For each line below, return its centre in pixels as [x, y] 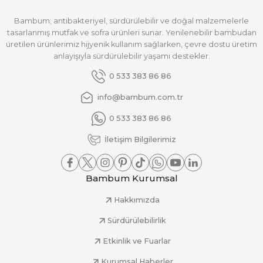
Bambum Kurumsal [131, 178]
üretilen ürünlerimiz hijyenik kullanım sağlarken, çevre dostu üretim [131, 45]
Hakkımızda [137, 200]
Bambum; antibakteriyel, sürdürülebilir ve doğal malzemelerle [131, 21]
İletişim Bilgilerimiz [140, 140]
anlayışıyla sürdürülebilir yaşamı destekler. [131, 56]
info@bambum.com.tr [140, 97]
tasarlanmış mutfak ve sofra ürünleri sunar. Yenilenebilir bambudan [131, 33]
